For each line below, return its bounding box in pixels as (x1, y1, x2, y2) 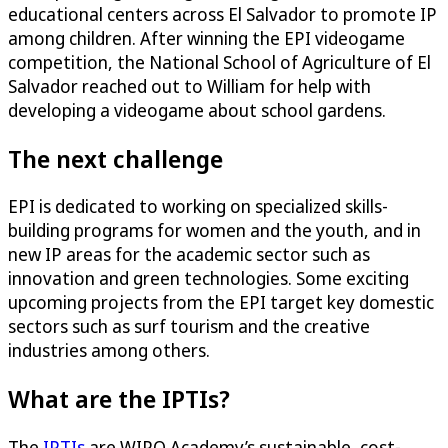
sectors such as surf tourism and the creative (8, 314, 370, 339)
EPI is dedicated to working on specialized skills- (8, 194, 388, 219)
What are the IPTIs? (8, 382, 230, 416)
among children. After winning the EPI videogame (8, 25, 405, 50)
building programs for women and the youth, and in (8, 218, 421, 243)
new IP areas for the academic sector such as (8, 242, 370, 267)
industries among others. (8, 338, 218, 363)
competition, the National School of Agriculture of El (8, 49, 431, 74)
